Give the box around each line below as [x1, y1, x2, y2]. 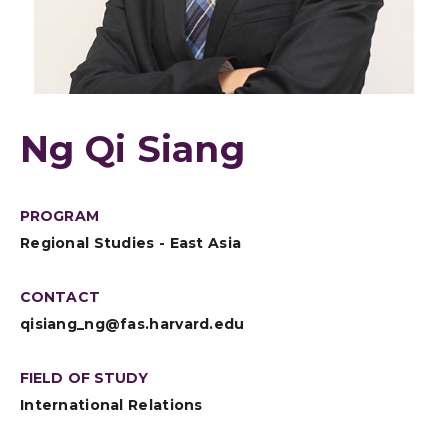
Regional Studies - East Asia [20, 234, 242, 252]
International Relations [20, 396, 203, 414]
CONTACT [20, 288, 100, 306]
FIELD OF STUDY [20, 369, 149, 387]
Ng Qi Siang [20, 127, 245, 171]
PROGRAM [20, 207, 99, 225]
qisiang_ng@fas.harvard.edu [20, 315, 245, 333]
